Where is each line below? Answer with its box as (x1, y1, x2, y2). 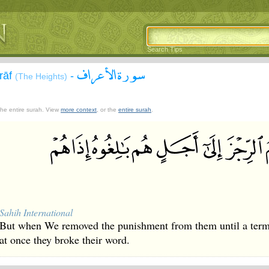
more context (61, 106, 97, 113)
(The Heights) (15, 71, 67, 81)
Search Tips (147, 46, 183, 53)
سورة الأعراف (77, 59, 145, 88)
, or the (97, 106, 118, 113)
